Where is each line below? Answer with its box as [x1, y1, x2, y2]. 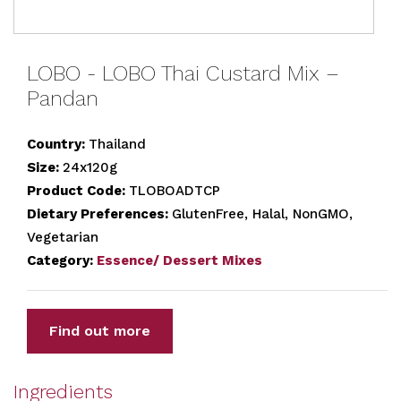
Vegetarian [27, 229, 98, 245]
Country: [27, 136, 89, 152]
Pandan [27, 86, 98, 111]
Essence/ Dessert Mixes [97, 252, 262, 269]
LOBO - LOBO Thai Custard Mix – [27, 61, 339, 86]
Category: [27, 252, 97, 269]
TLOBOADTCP [129, 183, 220, 199]
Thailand [89, 136, 146, 152]
